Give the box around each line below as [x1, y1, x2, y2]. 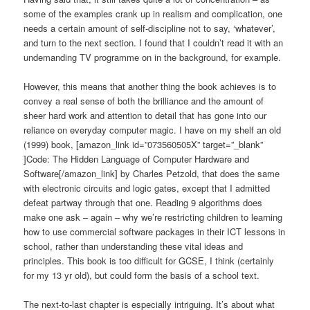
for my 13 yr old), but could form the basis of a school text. [24, 268, 260, 282]
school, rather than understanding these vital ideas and [24, 239, 244, 253]
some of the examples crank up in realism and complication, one [24, 6, 283, 20]
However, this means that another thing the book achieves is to [24, 79, 277, 93]
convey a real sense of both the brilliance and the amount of [24, 93, 264, 107]
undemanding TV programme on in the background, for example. [24, 50, 282, 64]
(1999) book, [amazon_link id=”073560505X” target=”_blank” [24, 137, 264, 151]
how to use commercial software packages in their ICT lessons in [24, 224, 286, 238]
